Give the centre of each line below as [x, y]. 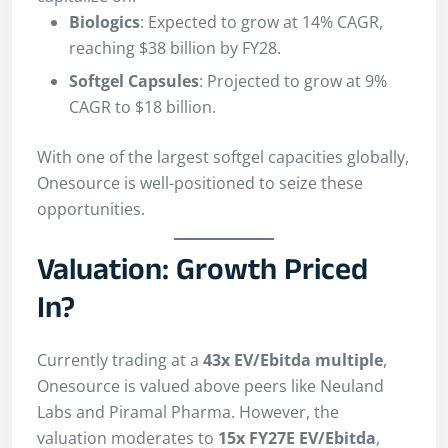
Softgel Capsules [134, 80]
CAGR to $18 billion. [142, 106]
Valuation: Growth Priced [202, 274]
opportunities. [91, 208]
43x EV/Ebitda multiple [293, 360]
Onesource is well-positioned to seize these [200, 182]
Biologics [104, 21]
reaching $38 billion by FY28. [175, 47]
